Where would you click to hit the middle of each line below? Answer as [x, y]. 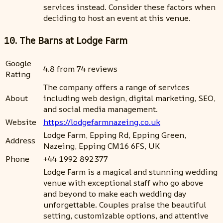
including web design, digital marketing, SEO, [129, 98]
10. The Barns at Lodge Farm [66, 41]
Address [20, 141]
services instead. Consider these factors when [129, 7]
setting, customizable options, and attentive [126, 216]
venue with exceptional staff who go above [123, 183]
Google [18, 63]
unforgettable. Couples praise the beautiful [125, 205]
